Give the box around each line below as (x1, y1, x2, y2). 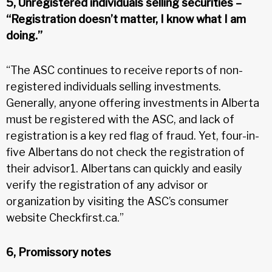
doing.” (6, 29, 42, 42)
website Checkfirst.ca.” (6, 211, 124, 224)
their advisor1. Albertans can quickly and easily (6, 161, 242, 175)
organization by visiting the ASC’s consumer (6, 194, 229, 208)
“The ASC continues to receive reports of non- (6, 63, 243, 76)
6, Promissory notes (6, 245, 111, 259)
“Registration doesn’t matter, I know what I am (6, 12, 246, 25)
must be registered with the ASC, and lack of (6, 112, 234, 126)
